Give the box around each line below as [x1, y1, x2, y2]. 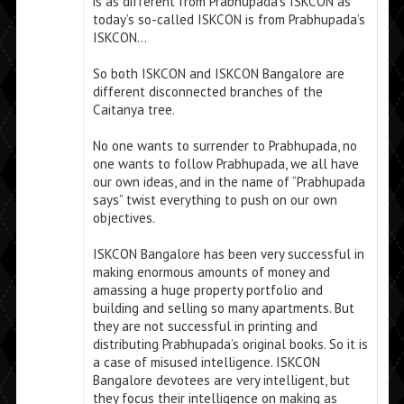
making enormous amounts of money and [92, 263, 330, 281]
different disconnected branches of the [92, 83, 323, 101]
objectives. [92, 209, 155, 227]
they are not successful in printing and [92, 317, 317, 335]
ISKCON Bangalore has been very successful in [92, 245, 364, 263]
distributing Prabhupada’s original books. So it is [92, 335, 368, 353]
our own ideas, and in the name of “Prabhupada [92, 173, 365, 191]
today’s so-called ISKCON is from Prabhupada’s [92, 11, 365, 29]
